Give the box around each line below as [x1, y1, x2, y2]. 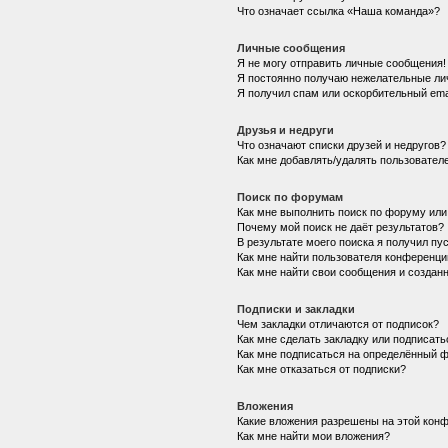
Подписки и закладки [236, 302, 355, 315]
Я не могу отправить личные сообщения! [236, 56, 446, 69]
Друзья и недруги [236, 123, 334, 136]
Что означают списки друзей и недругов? [236, 138, 446, 151]
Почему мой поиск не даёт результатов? [236, 220, 444, 233]
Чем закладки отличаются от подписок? [236, 317, 439, 330]
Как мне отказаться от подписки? [236, 362, 406, 375]
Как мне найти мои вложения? [236, 429, 390, 442]
